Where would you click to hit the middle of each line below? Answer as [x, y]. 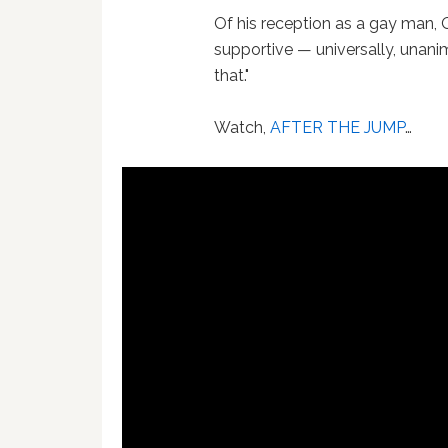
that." [232, 75]
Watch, [242, 127]
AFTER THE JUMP [338, 127]
